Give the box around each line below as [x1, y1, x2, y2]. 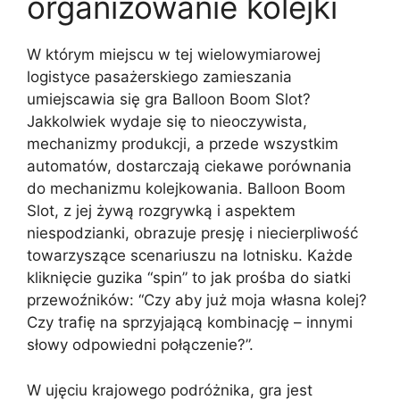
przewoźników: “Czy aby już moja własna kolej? [27, 291, 367, 309]
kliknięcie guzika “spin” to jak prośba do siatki [27, 269, 351, 287]
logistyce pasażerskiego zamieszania [27, 68, 292, 86]
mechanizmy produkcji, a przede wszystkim [27, 135, 338, 153]
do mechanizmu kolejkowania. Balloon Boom [27, 179, 346, 197]
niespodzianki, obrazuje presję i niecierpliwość [27, 224, 358, 242]
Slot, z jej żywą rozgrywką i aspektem [27, 202, 296, 220]
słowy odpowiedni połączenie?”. [27, 336, 254, 354]
